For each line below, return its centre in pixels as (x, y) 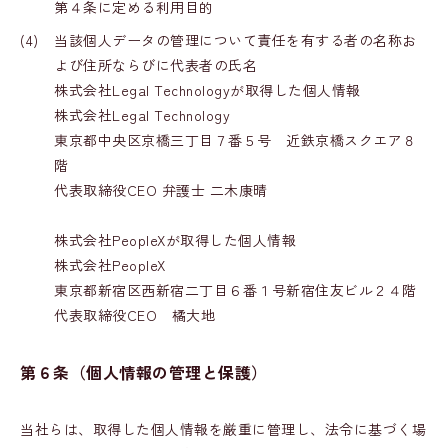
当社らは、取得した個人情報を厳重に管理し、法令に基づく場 (223, 429)
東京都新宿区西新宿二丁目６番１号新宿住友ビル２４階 (235, 290)
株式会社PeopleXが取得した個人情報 (175, 240)
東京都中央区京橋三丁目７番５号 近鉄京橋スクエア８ (235, 140)
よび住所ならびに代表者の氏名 (155, 65)
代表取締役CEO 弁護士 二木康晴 (161, 190)
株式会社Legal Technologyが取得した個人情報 (207, 90)
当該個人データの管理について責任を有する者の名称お (235, 40)
